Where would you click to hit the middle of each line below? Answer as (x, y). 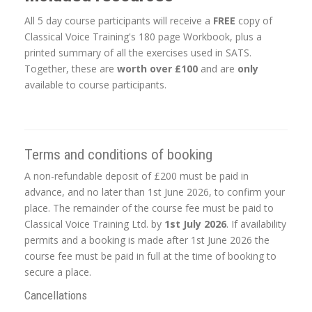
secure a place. (58, 272)
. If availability (256, 224)
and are (218, 69)
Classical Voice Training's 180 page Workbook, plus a (143, 37)
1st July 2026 (195, 224)
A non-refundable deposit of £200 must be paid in (136, 176)
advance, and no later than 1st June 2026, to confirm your (155, 192)
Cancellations (56, 296)
